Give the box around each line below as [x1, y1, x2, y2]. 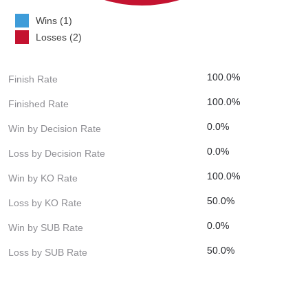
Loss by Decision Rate [8, 147, 105, 159]
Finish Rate [8, 73, 58, 85]
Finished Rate [8, 98, 69, 109]
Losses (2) [36, 31, 82, 43]
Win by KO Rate [8, 172, 78, 184]
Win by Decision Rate [8, 122, 101, 134]
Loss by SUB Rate [8, 246, 87, 258]
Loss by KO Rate [8, 197, 82, 208]
